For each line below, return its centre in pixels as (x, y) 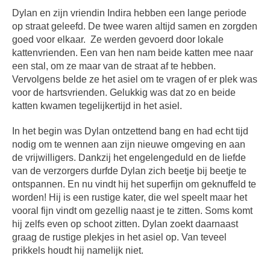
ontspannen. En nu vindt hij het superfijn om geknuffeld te (134, 184)
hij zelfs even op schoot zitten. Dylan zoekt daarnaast (125, 224)
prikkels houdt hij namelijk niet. (78, 251)
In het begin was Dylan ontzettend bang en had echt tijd (130, 131)
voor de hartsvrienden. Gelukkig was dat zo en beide (124, 93)
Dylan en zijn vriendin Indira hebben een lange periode (130, 13)
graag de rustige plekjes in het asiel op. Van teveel (120, 237)
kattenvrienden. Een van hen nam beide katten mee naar (133, 53)
